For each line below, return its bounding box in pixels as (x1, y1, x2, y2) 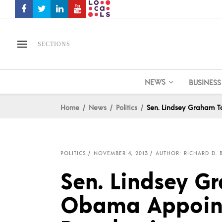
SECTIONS (38, 40, 70, 48)
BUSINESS (188, 77, 221, 87)
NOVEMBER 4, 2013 (94, 150, 148, 157)
